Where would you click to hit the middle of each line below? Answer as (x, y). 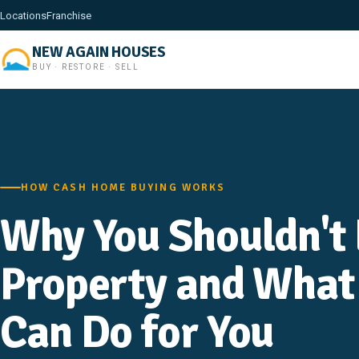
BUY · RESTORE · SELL (86, 67)
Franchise (69, 15)
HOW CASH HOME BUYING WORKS (123, 187)
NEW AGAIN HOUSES (99, 52)
